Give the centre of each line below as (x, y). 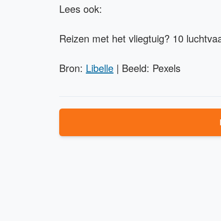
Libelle (100, 68)
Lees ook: (82, 9)
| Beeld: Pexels (148, 68)
